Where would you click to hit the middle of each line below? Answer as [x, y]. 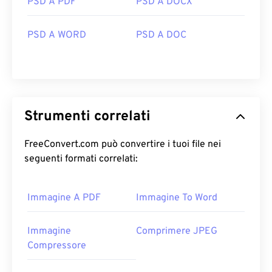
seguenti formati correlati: [81, 159]
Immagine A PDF [64, 198]
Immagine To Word [177, 198]
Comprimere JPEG [177, 232]
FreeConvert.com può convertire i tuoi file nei [123, 145]
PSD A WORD [57, 36]
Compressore [57, 246]
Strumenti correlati [87, 117]
